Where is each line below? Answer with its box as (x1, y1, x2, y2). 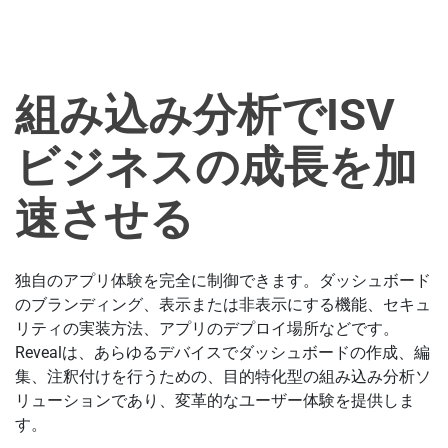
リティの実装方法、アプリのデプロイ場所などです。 (15, 318, 399, 338)
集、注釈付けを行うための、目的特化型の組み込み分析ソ (15, 366, 431, 386)
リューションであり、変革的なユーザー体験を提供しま (15, 390, 415, 410)
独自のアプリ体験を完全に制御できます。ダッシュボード (15, 270, 431, 290)
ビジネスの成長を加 (15, 140, 417, 193)
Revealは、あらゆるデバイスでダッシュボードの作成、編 (15, 342, 430, 362)
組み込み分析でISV (15, 88, 395, 141)
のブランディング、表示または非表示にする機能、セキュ (15, 294, 431, 314)
